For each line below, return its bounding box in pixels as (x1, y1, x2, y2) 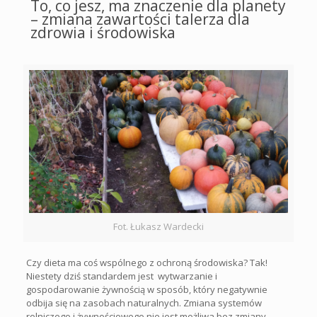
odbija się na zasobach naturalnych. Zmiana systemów (25, 296, 262, 310)
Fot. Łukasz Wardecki (113, 220, 204, 234)
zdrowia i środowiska (30, 23, 175, 42)
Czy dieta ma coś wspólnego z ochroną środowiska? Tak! (25, 256, 267, 270)
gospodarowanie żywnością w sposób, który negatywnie (25, 283, 267, 296)
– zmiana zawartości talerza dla (30, 9, 250, 29)
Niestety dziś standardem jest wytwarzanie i (25, 270, 217, 283)
